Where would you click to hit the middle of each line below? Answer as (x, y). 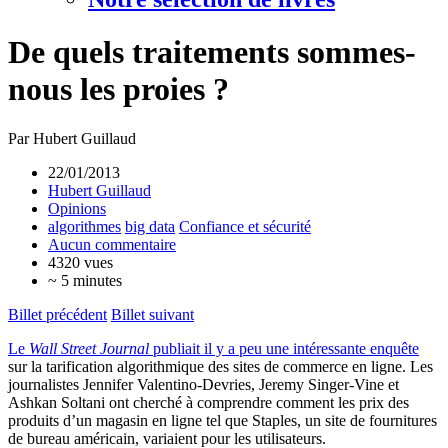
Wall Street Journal (89, 348)
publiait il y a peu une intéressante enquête (284, 348)
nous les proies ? (118, 89)
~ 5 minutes (85, 280)
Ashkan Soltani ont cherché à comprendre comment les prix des (208, 402)
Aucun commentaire (112, 244)
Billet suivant (152, 314)
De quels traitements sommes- (212, 52)
